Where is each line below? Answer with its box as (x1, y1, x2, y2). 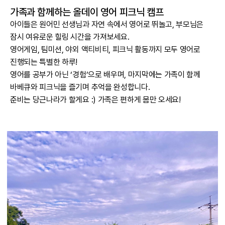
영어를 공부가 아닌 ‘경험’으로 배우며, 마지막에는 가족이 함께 (10, 69, 200, 79)
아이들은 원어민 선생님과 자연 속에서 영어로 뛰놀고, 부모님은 (10, 19, 204, 29)
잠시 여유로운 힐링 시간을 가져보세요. (10, 32, 130, 42)
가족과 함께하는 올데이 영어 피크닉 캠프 (10, 6, 164, 18)
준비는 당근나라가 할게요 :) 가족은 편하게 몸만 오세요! (10, 94, 181, 104)
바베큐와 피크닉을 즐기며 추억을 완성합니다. (10, 82, 150, 92)
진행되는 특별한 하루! (10, 57, 78, 67)
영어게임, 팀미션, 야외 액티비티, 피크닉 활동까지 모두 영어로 (10, 44, 200, 54)
